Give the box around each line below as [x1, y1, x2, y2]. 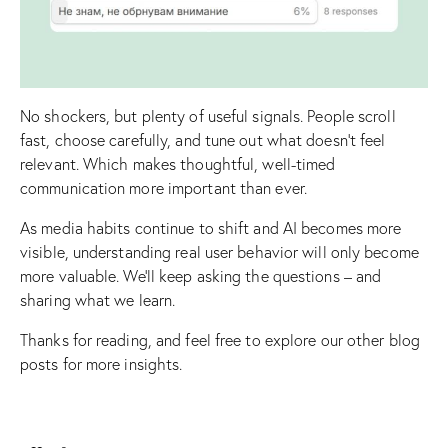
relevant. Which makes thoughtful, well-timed [20, 154, 336, 175]
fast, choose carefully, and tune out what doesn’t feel [20, 130, 386, 151]
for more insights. [58, 354, 183, 375]
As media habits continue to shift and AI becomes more [20, 218, 402, 239]
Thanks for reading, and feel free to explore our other [20, 330, 389, 351]
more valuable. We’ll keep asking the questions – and [20, 266, 382, 287]
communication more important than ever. [20, 178, 307, 199]
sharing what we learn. [20, 290, 176, 311]
